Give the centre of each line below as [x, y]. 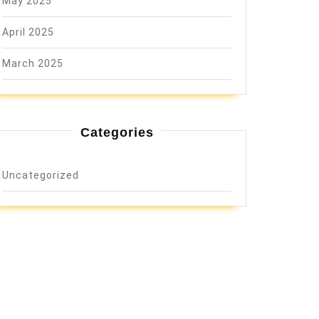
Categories [117, 132]
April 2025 [28, 32]
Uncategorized [41, 175]
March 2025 [33, 63]
